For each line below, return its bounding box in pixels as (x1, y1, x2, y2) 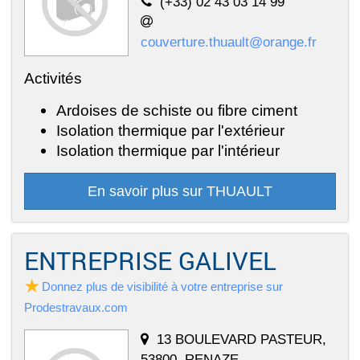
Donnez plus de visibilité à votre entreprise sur (42, 279, 283, 293)
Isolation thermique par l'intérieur (56, 141, 280, 159)
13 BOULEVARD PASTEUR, (157, 330, 326, 347)
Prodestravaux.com (24, 300, 128, 314)
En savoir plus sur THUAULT (88, 182, 272, 199)
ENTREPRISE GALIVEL (24, 243, 276, 276)
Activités (24, 68, 82, 87)
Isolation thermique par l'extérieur (56, 121, 284, 139)
